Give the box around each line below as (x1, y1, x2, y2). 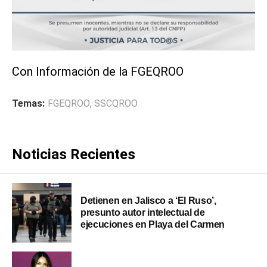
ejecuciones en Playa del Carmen (80, 219, 225, 230)
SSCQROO (94, 98, 138, 110)
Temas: (12, 98, 45, 110)
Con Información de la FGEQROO (12, 64, 184, 79)
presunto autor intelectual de (80, 207, 205, 218)
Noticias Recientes (12, 146, 135, 163)
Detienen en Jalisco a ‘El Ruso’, (80, 195, 216, 206)
